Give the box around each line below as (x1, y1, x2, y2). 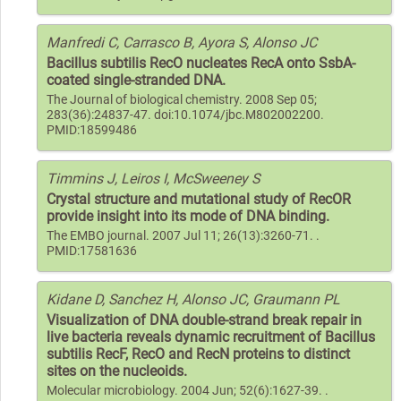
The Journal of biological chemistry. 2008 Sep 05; (47, 91, 317, 107)
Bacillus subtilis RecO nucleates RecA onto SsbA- (47, 54, 355, 72)
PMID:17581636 (47, 243, 137, 259)
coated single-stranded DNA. (47, 71, 226, 89)
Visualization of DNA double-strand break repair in (47, 311, 362, 328)
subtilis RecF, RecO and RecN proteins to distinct (47, 345, 350, 363)
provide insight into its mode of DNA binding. (47, 207, 329, 225)
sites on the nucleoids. (47, 362, 187, 380)
